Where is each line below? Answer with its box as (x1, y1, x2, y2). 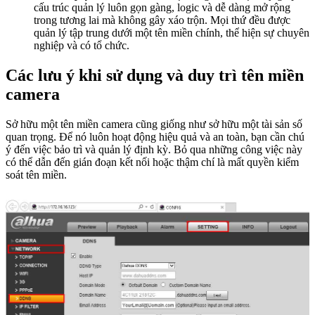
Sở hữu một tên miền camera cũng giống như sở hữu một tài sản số (6, 118, 302, 131)
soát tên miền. (6, 169, 67, 181)
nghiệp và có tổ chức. (34, 39, 129, 52)
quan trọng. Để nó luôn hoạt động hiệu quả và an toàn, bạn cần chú (6, 131, 304, 143)
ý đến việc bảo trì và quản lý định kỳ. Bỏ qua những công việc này (6, 143, 302, 156)
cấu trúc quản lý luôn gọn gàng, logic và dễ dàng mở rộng (34, 1, 290, 14)
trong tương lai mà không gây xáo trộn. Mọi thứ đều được (34, 14, 290, 27)
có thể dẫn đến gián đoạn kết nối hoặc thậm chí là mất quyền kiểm (6, 156, 299, 169)
